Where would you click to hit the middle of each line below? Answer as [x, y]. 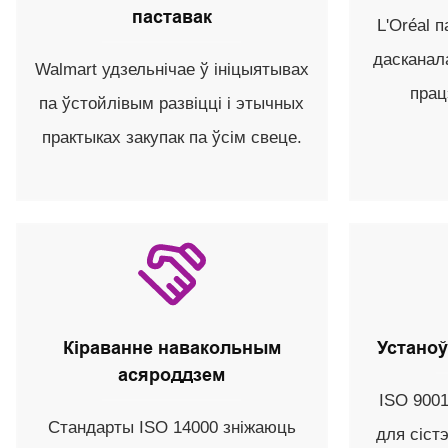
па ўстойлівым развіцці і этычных [172, 104]
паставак [171, 17]
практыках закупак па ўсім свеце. [171, 138]
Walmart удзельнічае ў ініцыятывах [171, 70]
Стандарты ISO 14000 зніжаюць [171, 428]
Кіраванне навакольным [171, 348]
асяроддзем [172, 375]
